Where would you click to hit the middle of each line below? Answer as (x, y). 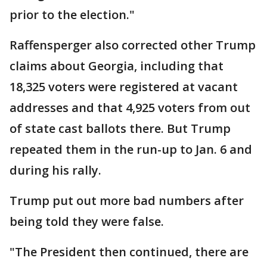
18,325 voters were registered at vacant (124, 87)
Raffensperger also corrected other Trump (133, 45)
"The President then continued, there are (129, 252)
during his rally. (55, 170)
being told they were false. (87, 221)
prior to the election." (72, 15)
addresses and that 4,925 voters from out (130, 108)
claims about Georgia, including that (117, 66)
